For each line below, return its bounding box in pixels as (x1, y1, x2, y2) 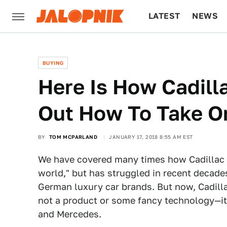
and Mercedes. (38, 209, 101, 219)
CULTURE (148, 44, 187, 53)
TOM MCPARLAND (49, 134, 98, 140)
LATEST (148, 11, 180, 21)
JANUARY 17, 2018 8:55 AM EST (109, 134, 193, 140)
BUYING (43, 60, 64, 66)
